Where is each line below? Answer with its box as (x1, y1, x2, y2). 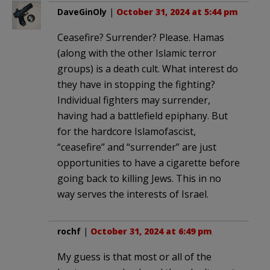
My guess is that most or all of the (57, 250, 212, 263)
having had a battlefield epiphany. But (57, 108, 228, 122)
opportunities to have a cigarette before (57, 155, 240, 169)
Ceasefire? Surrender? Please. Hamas (57, 30, 224, 44)
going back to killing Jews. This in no (57, 171, 221, 185)
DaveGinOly (57, 5, 107, 17)
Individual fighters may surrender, (57, 93, 210, 107)
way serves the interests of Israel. (57, 187, 209, 201)
